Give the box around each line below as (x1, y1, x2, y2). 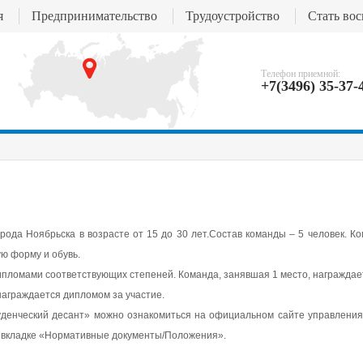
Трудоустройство (186, 9, 280, 23)
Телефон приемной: (261, 68, 340, 79)
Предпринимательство (32, 9, 157, 23)
